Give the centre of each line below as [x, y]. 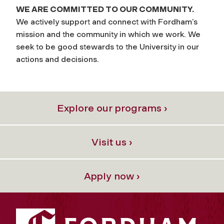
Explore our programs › [112, 108]
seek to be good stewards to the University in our [107, 46]
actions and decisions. [57, 59]
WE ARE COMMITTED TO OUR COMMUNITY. [105, 9]
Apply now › [112, 176]
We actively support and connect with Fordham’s [107, 21]
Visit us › [112, 142]
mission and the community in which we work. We [108, 34]
